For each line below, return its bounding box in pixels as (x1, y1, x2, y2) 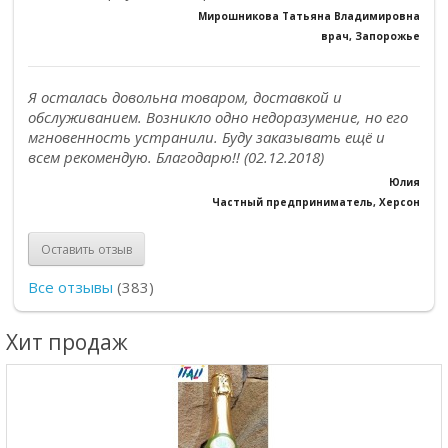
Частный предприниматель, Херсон (212, 195, 420, 209)
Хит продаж (6, 328, 128, 356)
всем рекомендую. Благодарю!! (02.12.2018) (28, 147, 324, 167)
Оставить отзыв (41, 240, 132, 258)
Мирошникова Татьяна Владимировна (198, 9, 420, 23)
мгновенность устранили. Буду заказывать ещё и (28, 127, 385, 147)
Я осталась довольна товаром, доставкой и (28, 87, 342, 107)
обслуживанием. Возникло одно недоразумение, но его (28, 107, 408, 127)
